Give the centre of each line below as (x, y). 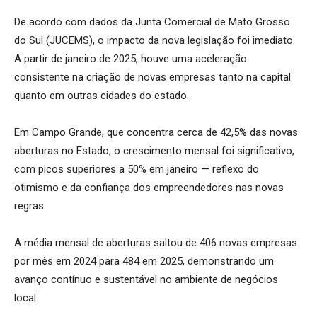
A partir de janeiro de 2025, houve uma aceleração (131, 58)
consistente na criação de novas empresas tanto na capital (152, 77)
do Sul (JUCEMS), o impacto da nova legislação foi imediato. (155, 40)
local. (26, 298)
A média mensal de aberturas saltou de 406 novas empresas (156, 242)
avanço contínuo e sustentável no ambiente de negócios (146, 279)
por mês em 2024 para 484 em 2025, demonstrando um (144, 261)
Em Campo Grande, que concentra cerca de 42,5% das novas (156, 132)
